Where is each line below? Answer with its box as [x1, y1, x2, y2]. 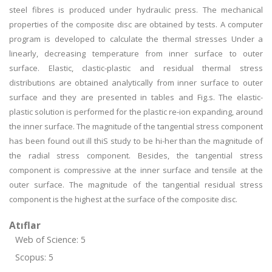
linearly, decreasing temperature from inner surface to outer [9, 48, 263, 59]
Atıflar [9, 219, 41, 232]
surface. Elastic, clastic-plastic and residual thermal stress [9, 63, 263, 73]
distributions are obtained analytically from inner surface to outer [9, 77, 263, 88]
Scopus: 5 [15, 251, 53, 263]
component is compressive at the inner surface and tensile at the [9, 165, 263, 175]
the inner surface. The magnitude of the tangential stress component [9, 121, 263, 132]
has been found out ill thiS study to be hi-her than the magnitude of [9, 135, 263, 146]
